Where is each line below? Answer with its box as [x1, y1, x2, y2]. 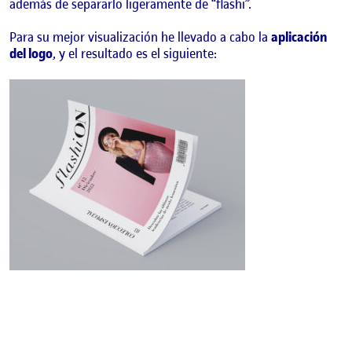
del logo [9, 45, 53, 63]
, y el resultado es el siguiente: [53, 45, 217, 63]
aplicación [271, 28, 327, 46]
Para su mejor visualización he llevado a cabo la [9, 28, 271, 46]
